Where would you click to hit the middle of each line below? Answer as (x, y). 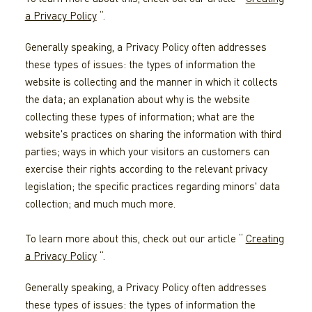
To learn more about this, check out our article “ (135, 239)
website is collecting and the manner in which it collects (151, 82)
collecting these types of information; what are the (140, 117)
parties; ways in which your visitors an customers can (147, 151)
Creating (265, 239)
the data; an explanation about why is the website (137, 99)
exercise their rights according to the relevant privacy (146, 169)
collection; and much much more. (100, 204)
